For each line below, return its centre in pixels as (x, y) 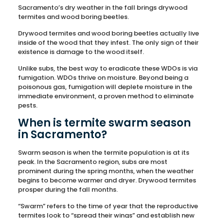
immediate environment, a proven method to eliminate (106, 96)
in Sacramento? (62, 135)
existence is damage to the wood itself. (81, 52)
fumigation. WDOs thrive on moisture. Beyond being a (103, 78)
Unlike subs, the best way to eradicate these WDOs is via (108, 68)
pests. (27, 105)
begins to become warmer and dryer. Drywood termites (107, 180)
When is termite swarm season (104, 123)
